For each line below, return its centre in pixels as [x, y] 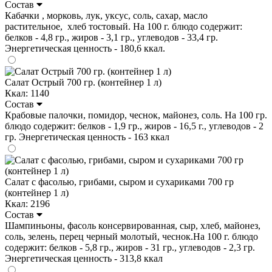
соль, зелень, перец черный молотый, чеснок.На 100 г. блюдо [131, 236]
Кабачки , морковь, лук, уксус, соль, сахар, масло [106, 15]
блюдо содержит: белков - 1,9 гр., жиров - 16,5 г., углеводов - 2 [134, 126]
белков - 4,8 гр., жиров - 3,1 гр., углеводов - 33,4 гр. [111, 37]
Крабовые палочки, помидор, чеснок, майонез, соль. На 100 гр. [136, 115]
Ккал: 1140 [27, 93]
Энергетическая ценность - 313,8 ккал [84, 258]
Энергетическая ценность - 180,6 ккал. [85, 48]
